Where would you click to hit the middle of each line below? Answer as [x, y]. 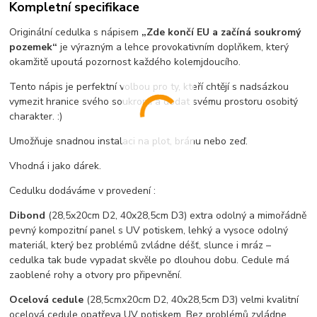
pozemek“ [34, 47]
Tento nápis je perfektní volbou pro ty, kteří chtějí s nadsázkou [149, 86]
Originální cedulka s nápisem [76, 32]
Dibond [29, 215]
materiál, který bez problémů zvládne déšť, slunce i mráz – [140, 245]
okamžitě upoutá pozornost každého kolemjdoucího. [125, 62]
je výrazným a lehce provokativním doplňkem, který [173, 47]
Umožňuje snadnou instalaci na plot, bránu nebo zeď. [129, 141]
